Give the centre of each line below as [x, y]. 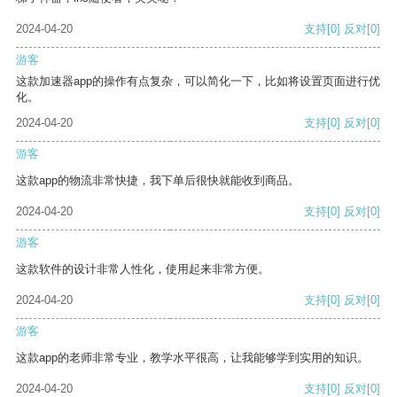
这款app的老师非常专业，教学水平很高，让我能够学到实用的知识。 [192, 358]
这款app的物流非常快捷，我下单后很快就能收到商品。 [158, 181]
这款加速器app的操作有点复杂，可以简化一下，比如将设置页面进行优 [198, 82]
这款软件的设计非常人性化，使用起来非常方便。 [143, 269]
